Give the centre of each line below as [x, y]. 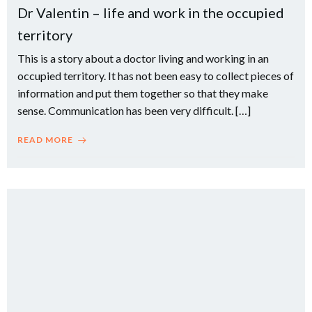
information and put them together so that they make [143, 93]
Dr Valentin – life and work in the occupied [151, 13]
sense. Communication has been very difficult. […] [134, 110]
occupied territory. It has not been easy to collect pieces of [156, 76]
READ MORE [45, 140]
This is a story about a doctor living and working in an [143, 58]
